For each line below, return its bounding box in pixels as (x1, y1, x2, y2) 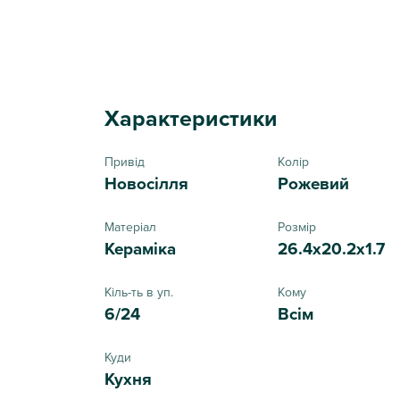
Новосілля (104, 171, 188, 196)
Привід (104, 152, 145, 171)
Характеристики (104, 101, 278, 134)
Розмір (278, 217, 317, 236)
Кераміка (104, 236, 176, 261)
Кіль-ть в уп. (104, 282, 173, 301)
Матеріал (104, 217, 156, 236)
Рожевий (278, 171, 350, 196)
